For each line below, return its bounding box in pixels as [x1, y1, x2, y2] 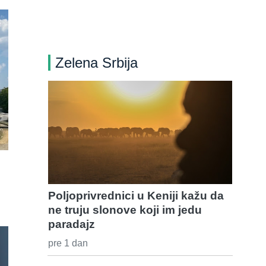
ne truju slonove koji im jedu [48, 204, 202, 217]
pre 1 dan [48, 238, 88, 249]
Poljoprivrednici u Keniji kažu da [48, 189, 224, 202]
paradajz [48, 218, 95, 231]
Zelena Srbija [55, 54, 138, 71]
